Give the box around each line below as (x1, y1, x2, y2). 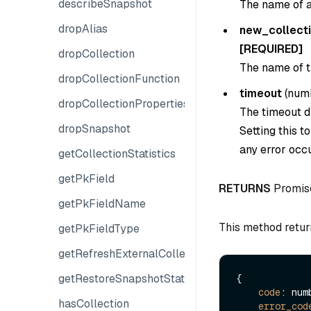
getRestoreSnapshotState (58, 271, 191, 286)
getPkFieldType (58, 221, 140, 236)
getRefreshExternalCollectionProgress (58, 246, 257, 261)
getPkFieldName (58, 196, 146, 211)
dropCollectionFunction (58, 72, 180, 86)
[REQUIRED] (239, 42, 303, 57)
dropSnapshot (58, 121, 131, 136)
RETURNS (219, 181, 271, 196)
